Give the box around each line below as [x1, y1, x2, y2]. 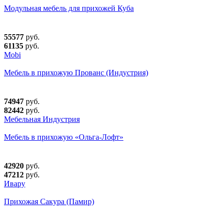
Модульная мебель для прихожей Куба [4, 4, 134, 13]
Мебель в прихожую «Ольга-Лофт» [4, 133, 123, 142]
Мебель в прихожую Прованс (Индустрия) [4, 68, 148, 77]
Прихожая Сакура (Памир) [4, 197, 94, 206]
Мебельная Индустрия [4, 115, 80, 124]
